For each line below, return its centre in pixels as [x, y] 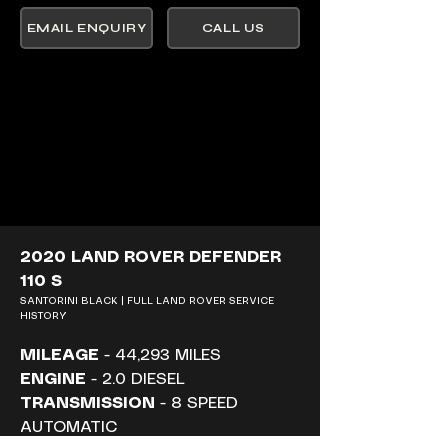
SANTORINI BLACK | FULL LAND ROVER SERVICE [148, 301]
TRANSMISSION [87, 403]
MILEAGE [59, 355]
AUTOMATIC [68, 427]
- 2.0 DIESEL [135, 379]
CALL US [233, 28]
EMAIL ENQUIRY [86, 28]
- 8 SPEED [199, 403]
